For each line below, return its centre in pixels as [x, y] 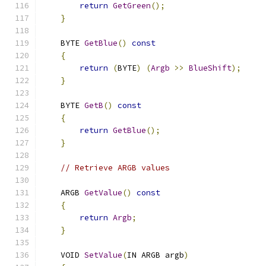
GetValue [103, 193]
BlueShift [210, 68]
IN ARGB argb [156, 255]
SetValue [103, 255]
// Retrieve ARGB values [115, 168]
